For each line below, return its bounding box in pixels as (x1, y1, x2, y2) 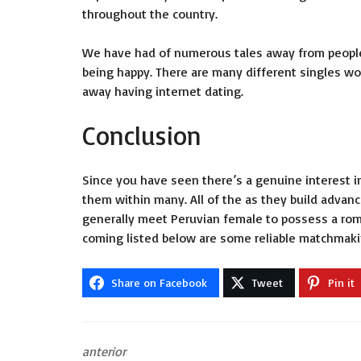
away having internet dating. (82, 83, 243, 99)
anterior (82, 343, 126, 359)
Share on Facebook (111, 276, 207, 289)
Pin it (328, 276, 355, 289)
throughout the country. (82, 6, 218, 22)
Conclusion (82, 119, 201, 151)
